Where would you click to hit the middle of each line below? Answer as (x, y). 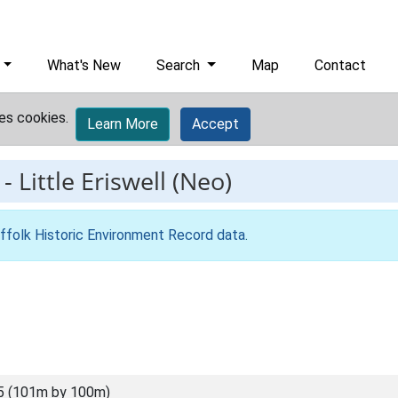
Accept (215, 124)
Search (180, 65)
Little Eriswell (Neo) (125, 181)
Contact (341, 65)
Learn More (123, 124)
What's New (84, 65)
